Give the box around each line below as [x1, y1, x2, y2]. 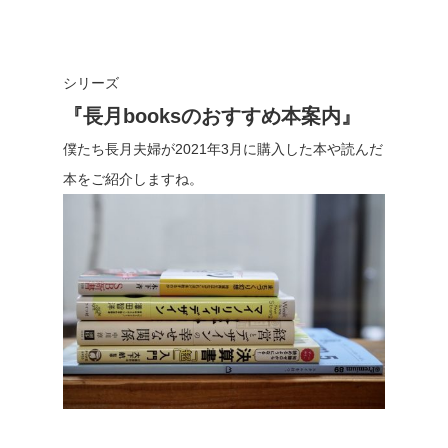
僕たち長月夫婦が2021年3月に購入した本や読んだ [62, 141, 383, 157]
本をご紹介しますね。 [62, 171, 203, 187]
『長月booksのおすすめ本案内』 [62, 105, 361, 127]
